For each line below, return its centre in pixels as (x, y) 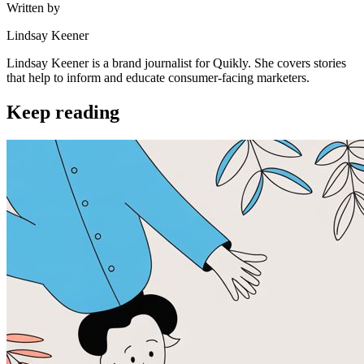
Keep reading (63, 112)
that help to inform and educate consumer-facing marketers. (158, 78)
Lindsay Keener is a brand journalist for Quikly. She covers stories (176, 63)
